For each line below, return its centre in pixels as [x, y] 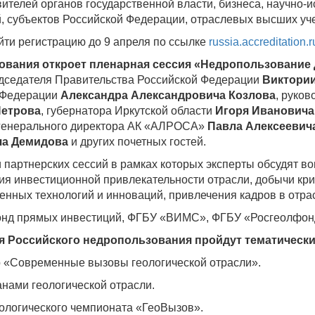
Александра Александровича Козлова [168, 95]
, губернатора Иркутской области [128, 111]
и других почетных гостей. [137, 142]
